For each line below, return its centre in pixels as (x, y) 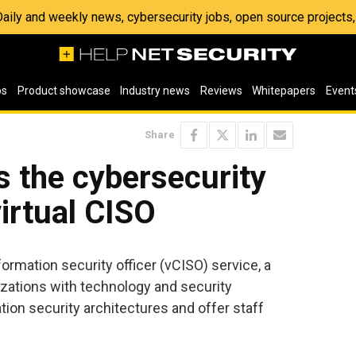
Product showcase (64, 91)
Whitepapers (284, 91)
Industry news (155, 91)
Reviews (221, 91)
